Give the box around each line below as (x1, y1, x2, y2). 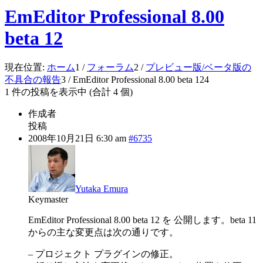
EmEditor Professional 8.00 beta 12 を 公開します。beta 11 (28, 215, 257, 225)
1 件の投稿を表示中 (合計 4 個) (5, 87, 133, 97)
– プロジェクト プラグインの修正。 (28, 249, 178, 259)
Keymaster (28, 194, 68, 205)
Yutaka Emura (75, 184, 128, 194)
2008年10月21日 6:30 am (28, 133, 126, 144)
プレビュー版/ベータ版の (146, 62, 251, 73)
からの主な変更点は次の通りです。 (28, 227, 178, 238)
